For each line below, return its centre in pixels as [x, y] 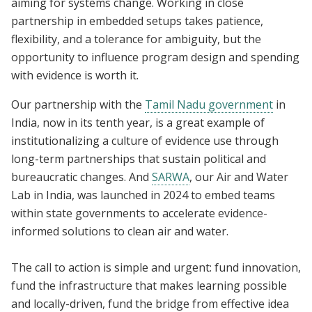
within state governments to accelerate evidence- [139, 213]
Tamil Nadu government [209, 104]
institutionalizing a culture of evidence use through [145, 140]
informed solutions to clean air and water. [121, 231]
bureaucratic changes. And [81, 177]
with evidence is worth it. [78, 75]
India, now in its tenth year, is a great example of [138, 122]
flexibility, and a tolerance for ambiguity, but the [136, 39]
